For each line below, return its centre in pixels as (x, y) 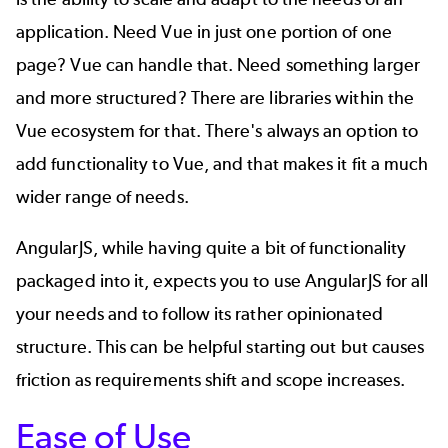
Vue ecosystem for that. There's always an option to (217, 130)
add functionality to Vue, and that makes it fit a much (222, 163)
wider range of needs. (102, 196)
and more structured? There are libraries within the (215, 97)
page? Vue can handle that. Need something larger (218, 64)
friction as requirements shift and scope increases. (211, 380)
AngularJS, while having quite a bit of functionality (211, 248)
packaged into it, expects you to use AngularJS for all (222, 281)
